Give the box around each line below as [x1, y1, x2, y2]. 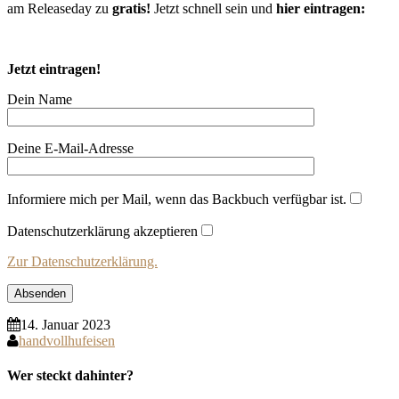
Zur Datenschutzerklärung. [7, 253, 158, 269]
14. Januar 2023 [20, 316, 110, 332]
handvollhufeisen [19, 332, 115, 348]
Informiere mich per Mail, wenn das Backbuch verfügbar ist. [7, 191, 346, 207]
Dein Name [7, 91, 72, 107]
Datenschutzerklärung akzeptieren [7, 223, 198, 239]
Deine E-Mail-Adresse [7, 140, 134, 156]
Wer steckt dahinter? [7, 368, 134, 384]
